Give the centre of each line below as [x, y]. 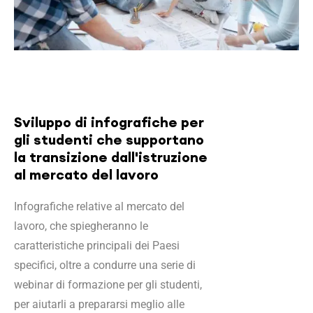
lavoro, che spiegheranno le [81, 226]
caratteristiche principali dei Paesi [97, 246]
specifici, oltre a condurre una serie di [105, 265]
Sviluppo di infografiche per [109, 122]
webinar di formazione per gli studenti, [108, 285]
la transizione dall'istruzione [111, 157]
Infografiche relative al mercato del [99, 206]
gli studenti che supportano [109, 139]
